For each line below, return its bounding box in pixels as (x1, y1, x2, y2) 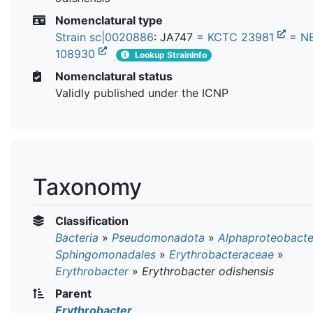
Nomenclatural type (52, 13, 163, 27)
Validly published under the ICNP (55, 85, 228, 100)
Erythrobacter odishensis (142, 263, 274, 278)
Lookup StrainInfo (135, 49, 208, 60)
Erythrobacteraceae (169, 247, 274, 261)
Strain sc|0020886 (55, 29, 154, 44)
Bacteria (55, 230, 99, 245)
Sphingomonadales (55, 247, 156, 261)
